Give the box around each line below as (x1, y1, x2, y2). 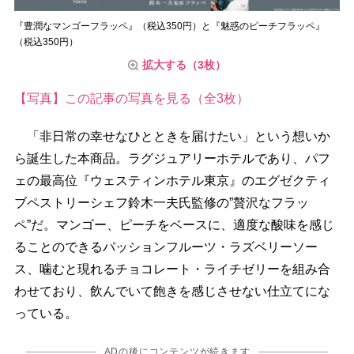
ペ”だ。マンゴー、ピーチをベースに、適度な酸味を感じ (13, 217, 334, 232)
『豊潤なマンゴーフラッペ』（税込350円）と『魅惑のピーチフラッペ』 (13, 20, 325, 32)
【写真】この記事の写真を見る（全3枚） (13, 91, 249, 105)
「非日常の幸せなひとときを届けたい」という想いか (13, 129, 330, 143)
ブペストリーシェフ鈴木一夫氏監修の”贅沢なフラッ (13, 195, 309, 209)
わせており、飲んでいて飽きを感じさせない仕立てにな (13, 284, 330, 298)
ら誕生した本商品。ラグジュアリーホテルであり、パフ (13, 151, 330, 165)
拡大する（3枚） (142, 58, 226, 71)
